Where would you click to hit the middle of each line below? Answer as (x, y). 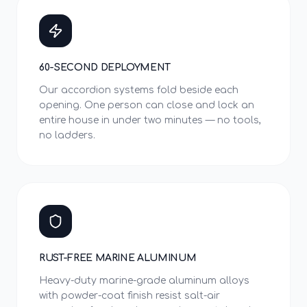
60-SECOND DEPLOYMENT (105, 67)
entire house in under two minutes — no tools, (150, 120)
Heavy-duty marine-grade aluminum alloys (144, 281)
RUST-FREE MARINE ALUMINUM (118, 258)
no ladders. (67, 135)
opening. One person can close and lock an (147, 105)
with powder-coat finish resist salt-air (130, 296)
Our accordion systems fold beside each (139, 90)
